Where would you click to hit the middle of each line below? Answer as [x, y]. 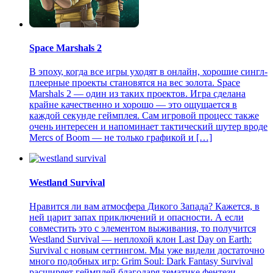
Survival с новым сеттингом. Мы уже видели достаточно [147, 250]
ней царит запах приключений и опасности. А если [136, 217]
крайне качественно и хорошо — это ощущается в [133, 105]
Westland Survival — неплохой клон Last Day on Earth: [140, 239]
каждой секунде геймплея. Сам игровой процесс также [144, 116]
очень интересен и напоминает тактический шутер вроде [148, 127]
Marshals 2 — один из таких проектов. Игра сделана [137, 94]
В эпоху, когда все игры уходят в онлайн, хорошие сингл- [148, 72]
